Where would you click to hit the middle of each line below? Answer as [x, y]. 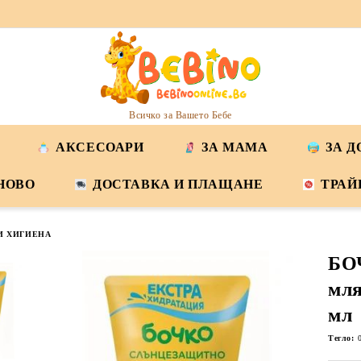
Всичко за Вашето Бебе [180, 115]
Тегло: [341, 338]
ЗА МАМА [235, 147]
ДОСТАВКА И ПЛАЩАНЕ [178, 184]
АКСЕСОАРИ [100, 147]
